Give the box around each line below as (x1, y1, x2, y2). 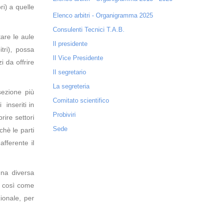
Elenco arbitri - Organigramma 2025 (52, 12, 153, 19)
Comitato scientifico (52, 97, 109, 104)
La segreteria (52, 83, 89, 90)
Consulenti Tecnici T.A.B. (52, 26, 125, 33)
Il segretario (52, 68, 86, 76)
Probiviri (52, 111, 76, 118)
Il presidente (52, 40, 88, 47)
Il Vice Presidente (52, 54, 103, 62)
